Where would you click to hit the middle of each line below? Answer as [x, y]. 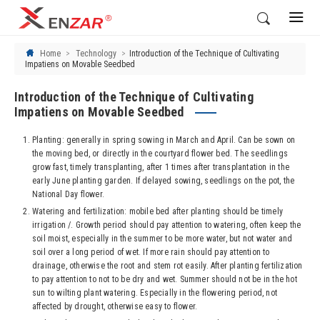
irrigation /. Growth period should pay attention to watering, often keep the [167, 225]
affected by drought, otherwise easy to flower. [115, 306]
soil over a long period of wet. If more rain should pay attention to [151, 252]
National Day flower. [68, 194]
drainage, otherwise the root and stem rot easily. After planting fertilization [167, 266]
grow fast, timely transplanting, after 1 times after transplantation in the [161, 167]
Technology [96, 54]
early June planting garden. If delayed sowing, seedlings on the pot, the [164, 181]
